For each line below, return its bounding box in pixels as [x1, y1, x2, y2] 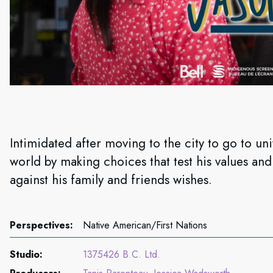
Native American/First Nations [83, 218, 207, 232]
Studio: [10, 247, 43, 261]
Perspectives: [10, 218, 73, 232]
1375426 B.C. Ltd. [83, 247, 160, 261]
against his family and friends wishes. [10, 171, 212, 189]
